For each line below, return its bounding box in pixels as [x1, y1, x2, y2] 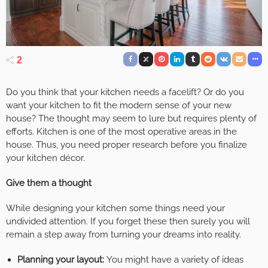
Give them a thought [6, 177, 92, 188]
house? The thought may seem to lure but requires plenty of [6, 112, 257, 124]
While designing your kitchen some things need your [6, 202, 225, 214]
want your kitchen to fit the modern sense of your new [6, 99, 232, 111]
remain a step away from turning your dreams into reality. [6, 229, 241, 240]
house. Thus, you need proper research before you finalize [6, 139, 247, 150]
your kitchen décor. [6, 152, 85, 163]
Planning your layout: [17, 254, 106, 265]
